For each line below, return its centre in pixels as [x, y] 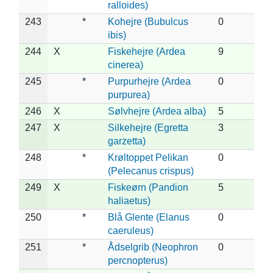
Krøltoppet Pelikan [148, 157]
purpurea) [129, 94]
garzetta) [127, 141]
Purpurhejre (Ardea [149, 81]
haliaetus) [129, 200]
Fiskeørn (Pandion [148, 187]
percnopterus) [138, 260]
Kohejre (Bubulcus [148, 21]
